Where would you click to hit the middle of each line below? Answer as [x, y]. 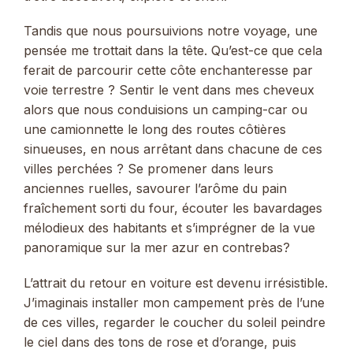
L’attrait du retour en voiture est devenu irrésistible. [176, 282]
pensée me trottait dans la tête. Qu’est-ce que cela [173, 51]
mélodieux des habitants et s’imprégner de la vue [169, 228]
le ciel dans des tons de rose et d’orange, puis [160, 342]
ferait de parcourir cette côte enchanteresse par [168, 71]
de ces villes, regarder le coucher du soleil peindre [175, 322]
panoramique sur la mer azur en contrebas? [157, 248]
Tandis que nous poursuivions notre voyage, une [171, 31]
